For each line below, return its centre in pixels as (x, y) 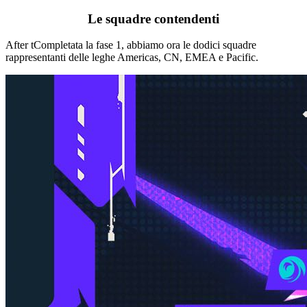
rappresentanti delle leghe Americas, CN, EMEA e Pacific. (133, 58)
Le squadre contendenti (153, 19)
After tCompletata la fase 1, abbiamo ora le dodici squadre (131, 45)
